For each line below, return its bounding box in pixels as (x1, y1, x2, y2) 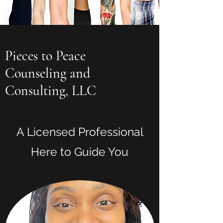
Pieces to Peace (5, 47, 86, 64)
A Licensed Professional (16, 125, 143, 138)
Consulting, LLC (5, 82, 96, 99)
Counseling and (5, 65, 90, 82)
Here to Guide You (31, 145, 128, 158)
